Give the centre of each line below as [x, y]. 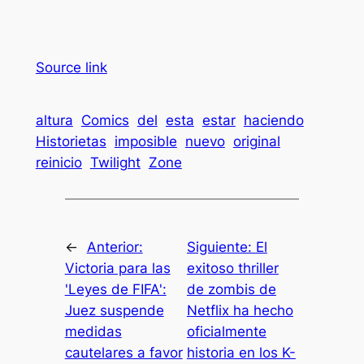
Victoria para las [117, 268]
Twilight [115, 163]
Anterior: [115, 247]
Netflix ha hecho [240, 310]
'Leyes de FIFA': [115, 289]
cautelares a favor [123, 352]
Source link [71, 68]
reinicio [58, 163]
